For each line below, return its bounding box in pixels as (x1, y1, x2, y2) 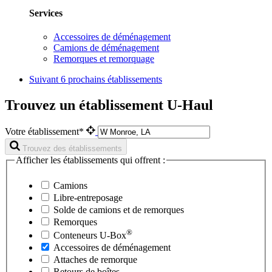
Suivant (29, 74, 61, 85)
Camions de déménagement (53, 42, 159, 53)
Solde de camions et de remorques (51, 204, 184, 215)
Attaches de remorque (51, 254, 137, 265)
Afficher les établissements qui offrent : (16, 154, 165, 165)
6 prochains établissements (61, 74, 162, 85)
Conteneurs (53, 229, 100, 240)
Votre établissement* (5, 126, 86, 137)
